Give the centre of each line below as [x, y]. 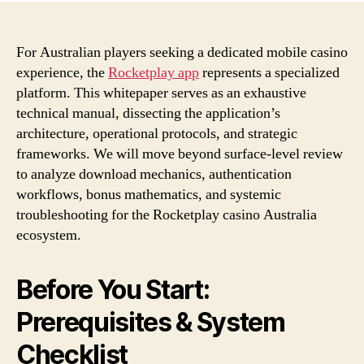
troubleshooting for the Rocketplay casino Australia [167, 214]
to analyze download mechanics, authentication [154, 174]
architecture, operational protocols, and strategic [157, 133]
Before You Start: [113, 289]
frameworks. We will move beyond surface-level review [180, 154]
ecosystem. [49, 235]
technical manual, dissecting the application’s [148, 113]
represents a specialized [269, 72]
